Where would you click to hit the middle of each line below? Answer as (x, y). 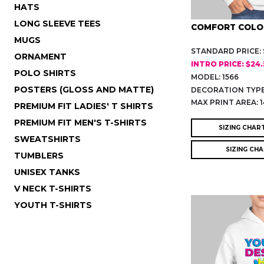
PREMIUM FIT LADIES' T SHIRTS (84, 106)
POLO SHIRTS (45, 73)
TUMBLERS (39, 155)
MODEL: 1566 (215, 77)
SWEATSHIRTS (47, 139)
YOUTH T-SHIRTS (53, 205)
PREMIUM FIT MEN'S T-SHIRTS (80, 122)
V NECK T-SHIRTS (53, 188)
